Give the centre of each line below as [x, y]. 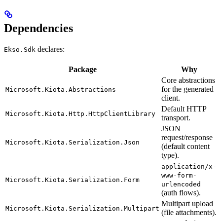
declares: [50, 49]
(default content [185, 147]
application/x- [189, 167]
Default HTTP [184, 109]
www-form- [179, 176]
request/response [187, 138]
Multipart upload [187, 204]
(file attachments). [189, 213]
